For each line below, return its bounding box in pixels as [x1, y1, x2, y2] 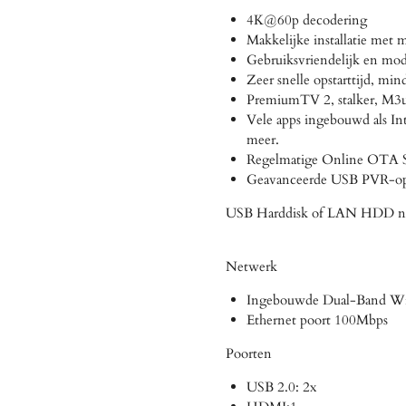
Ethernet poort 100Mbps [246, 310, 388, 329]
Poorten [226, 343, 272, 362]
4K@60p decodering [246, 10, 367, 29]
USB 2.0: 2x [246, 377, 316, 396]
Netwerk [226, 256, 277, 275]
